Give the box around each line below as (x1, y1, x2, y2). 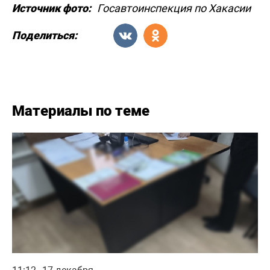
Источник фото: (12, 1, 91, 14)
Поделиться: (12, 29, 77, 42)
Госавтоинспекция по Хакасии (97, 1, 251, 14)
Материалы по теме (12, 102, 149, 119)
